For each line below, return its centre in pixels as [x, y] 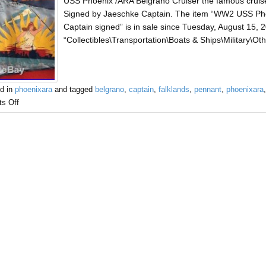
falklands [174, 90]
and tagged [73, 90]
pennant [208, 90]
